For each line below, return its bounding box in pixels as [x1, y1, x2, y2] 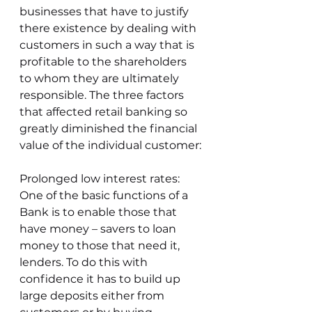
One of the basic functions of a [19, 189, 191, 202]
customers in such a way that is [19, 38, 197, 52]
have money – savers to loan [19, 222, 179, 235]
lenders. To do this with [19, 256, 150, 269]
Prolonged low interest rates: [19, 172, 182, 185]
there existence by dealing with [19, 22, 199, 35]
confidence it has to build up [19, 272, 183, 286]
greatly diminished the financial [19, 122, 200, 135]
